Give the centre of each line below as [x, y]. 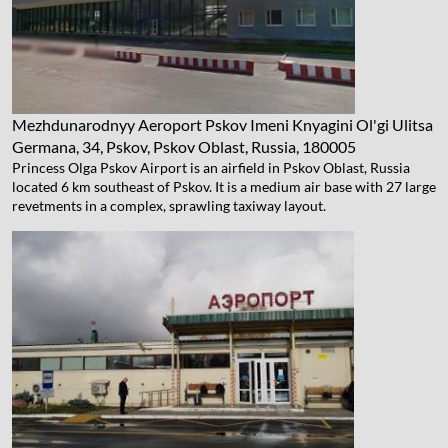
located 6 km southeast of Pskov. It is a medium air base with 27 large [224, 186]
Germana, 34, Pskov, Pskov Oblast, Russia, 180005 [184, 146]
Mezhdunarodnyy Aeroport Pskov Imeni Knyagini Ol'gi [200, 124]
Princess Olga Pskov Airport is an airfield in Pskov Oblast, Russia [211, 167]
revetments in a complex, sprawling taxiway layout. [169, 205]
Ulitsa [412, 124]
